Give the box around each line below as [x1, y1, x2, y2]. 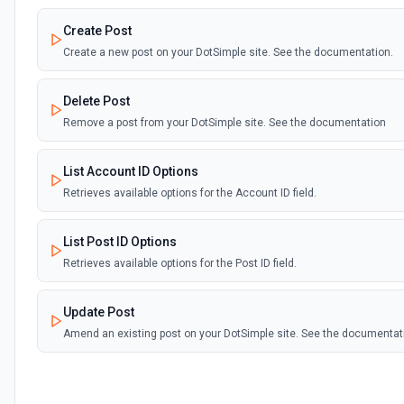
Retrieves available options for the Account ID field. [63, 187, 317, 199]
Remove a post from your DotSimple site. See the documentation [63, 116, 386, 129]
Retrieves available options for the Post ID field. [63, 257, 297, 270]
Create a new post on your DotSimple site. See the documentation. [63, 46, 393, 59]
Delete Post [63, 94, 130, 108]
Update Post [63, 305, 134, 319]
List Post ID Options [63, 234, 177, 249]
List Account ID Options [63, 164, 198, 179]
